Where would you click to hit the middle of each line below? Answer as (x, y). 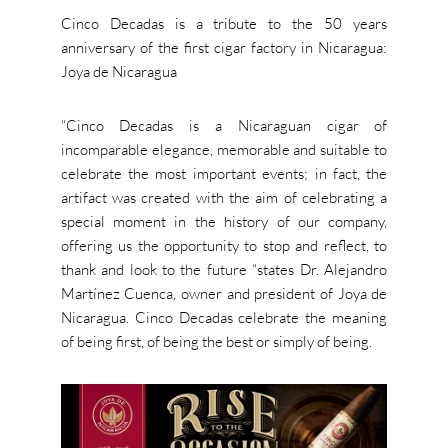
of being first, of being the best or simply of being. (216, 341)
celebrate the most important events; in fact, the (224, 173)
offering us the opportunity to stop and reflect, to (224, 245)
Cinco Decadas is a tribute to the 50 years (224, 23)
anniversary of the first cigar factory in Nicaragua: (224, 47)
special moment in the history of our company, (224, 221)
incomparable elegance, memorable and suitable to (224, 149)
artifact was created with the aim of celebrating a (224, 197)
